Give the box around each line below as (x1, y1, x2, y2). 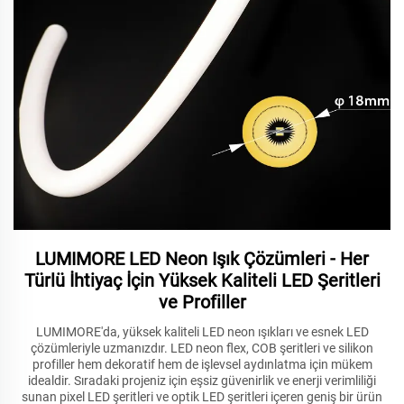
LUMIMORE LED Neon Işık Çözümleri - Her (35, 248, 369, 271)
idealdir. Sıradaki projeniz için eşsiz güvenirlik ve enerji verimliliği (28, 373, 376, 389)
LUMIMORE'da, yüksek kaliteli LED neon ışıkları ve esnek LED (35, 325, 369, 340)
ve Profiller (158, 291, 246, 314)
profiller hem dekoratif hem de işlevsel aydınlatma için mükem (32, 357, 372, 372)
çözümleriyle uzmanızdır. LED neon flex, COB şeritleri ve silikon (31, 341, 373, 356)
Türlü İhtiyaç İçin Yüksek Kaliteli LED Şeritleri (23, 270, 381, 292)
